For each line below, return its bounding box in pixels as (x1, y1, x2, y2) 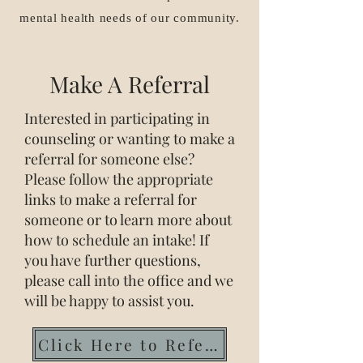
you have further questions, (24, 250, 201, 270)
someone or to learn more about (24, 210, 232, 229)
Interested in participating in (24, 109, 210, 128)
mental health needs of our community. (19, 11, 240, 24)
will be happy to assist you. (24, 291, 198, 310)
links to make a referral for (24, 190, 197, 209)
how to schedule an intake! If (24, 230, 209, 250)
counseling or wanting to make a (24, 129, 235, 148)
